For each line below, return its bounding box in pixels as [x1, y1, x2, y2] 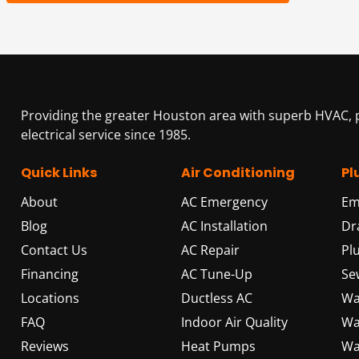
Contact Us [21, 241, 87, 259]
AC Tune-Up [181, 265, 252, 283]
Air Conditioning [181, 163, 295, 182]
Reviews [21, 337, 69, 355]
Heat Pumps [181, 337, 256, 355]
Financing [21, 265, 79, 283]
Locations [21, 289, 79, 307]
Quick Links [21, 163, 97, 182]
